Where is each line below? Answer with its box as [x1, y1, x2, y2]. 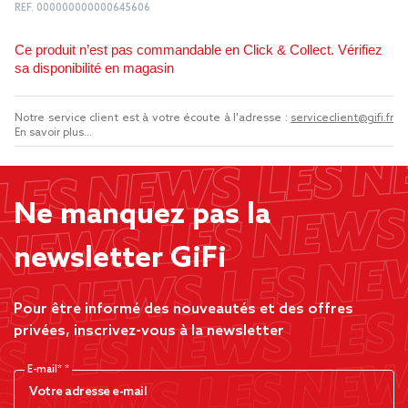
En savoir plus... [15, 127, 92, 139]
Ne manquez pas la [14, 198, 270, 232]
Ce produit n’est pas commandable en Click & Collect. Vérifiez [15, 42, 382, 57]
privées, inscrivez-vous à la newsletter [14, 322, 284, 340]
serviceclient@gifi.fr [291, 112, 393, 125]
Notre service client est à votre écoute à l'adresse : [15, 112, 291, 125]
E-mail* [27, 363, 65, 376]
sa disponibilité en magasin [15, 60, 174, 76]
